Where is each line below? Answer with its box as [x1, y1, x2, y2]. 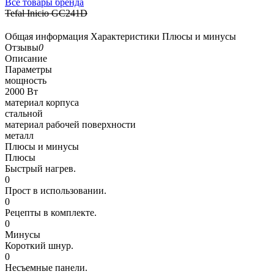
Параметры [5, 64, 52, 75]
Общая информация [5, 31, 88, 42]
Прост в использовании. [5, 185, 106, 196]
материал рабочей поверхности [5, 119, 136, 130]
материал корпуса [5, 97, 79, 108]
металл [5, 130, 34, 141]
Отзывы [5, 42, 39, 53]
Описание [5, 53, 47, 64]
